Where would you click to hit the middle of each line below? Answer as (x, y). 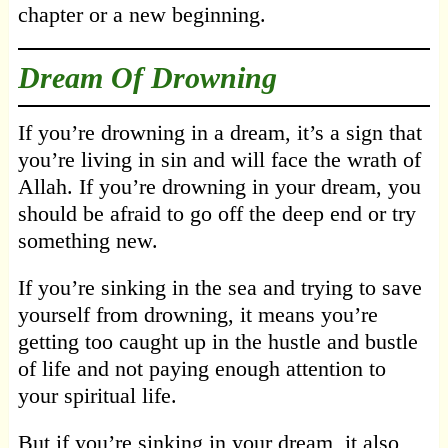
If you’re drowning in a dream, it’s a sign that (219, 133)
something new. (87, 241)
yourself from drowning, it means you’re (197, 315)
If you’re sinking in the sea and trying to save (219, 288)
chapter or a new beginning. (141, 15)
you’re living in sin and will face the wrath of (219, 160)
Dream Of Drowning (147, 78)
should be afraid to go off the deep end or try (216, 214)
